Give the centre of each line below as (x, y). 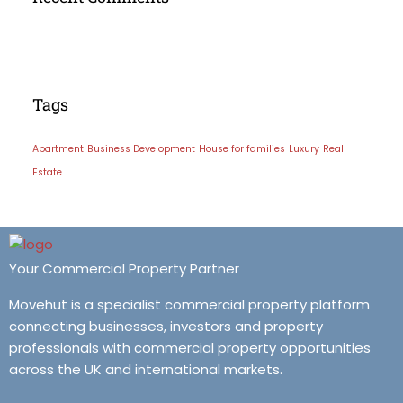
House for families (242, 149)
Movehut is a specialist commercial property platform (189, 304)
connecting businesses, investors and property (166, 326)
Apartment (58, 149)
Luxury (304, 149)
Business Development (141, 149)
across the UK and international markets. (146, 369)
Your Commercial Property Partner (124, 268)
